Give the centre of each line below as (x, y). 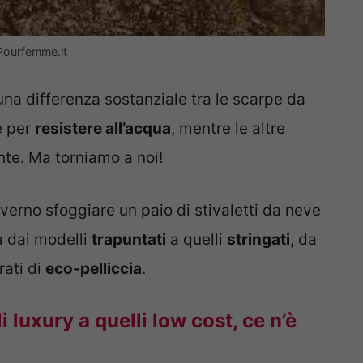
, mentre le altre (228, 129)
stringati (258, 239)
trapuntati (129, 239)
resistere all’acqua (103, 129)
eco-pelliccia (94, 268)
